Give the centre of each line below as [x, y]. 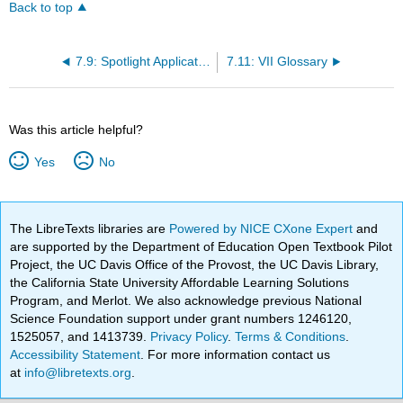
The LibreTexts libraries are [90, 228]
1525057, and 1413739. [81, 336]
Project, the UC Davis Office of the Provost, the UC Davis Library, [195, 264]
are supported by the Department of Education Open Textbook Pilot [201, 246]
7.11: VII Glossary [277, 61]
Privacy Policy [189, 336]
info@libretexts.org [76, 372]
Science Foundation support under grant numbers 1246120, [181, 318]
